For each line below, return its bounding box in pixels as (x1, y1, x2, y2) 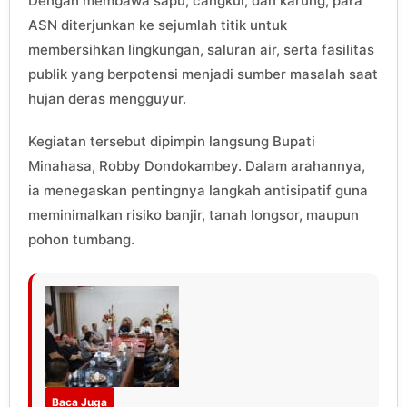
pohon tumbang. (28, 230, 134, 248)
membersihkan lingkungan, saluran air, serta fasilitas (28, 40, 374, 58)
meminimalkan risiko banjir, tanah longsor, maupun (28, 205, 359, 223)
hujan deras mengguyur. (28, 89, 186, 107)
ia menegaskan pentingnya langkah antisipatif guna (28, 181, 368, 199)
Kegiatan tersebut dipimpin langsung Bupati (28, 132, 315, 150)
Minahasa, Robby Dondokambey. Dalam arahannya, (28, 156, 365, 174)
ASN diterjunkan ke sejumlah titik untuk (28, 15, 287, 34)
